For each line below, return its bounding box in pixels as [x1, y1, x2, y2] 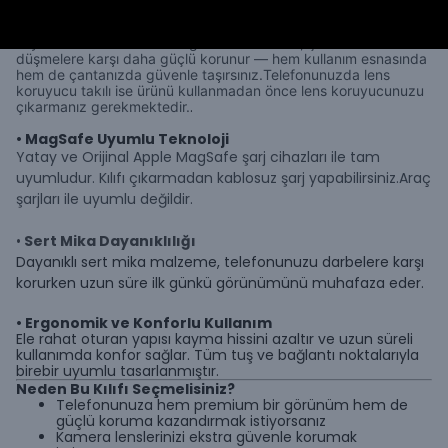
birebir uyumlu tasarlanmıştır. [16, 361, 219, 381]
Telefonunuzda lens [263, 66, 390, 83]
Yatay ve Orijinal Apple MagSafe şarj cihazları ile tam [16, 147, 380, 167]
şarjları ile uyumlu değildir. [16, 189, 193, 209]
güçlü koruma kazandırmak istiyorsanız [56, 411, 326, 431]
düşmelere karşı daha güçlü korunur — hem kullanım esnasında [16, 50, 427, 67]
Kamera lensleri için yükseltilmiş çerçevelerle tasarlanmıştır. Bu [16, 18, 419, 35]
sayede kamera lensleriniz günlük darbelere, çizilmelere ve [16, 34, 397, 51]
